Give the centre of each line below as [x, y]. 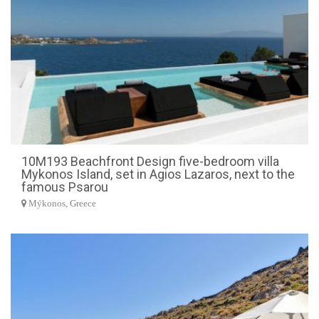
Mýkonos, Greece [61, 203]
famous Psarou [65, 187]
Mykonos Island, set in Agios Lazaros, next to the [158, 174]
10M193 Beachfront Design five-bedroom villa [150, 161]
